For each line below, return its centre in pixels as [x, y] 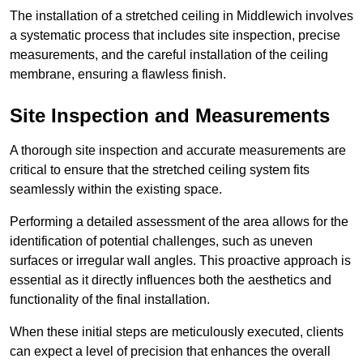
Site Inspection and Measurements [170, 115]
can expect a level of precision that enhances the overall [170, 351]
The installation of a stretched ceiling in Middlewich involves [181, 15]
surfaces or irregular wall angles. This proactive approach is [180, 260]
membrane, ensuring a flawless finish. [118, 74]
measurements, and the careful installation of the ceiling [169, 54]
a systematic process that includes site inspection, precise [175, 35]
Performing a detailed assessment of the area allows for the [179, 221]
